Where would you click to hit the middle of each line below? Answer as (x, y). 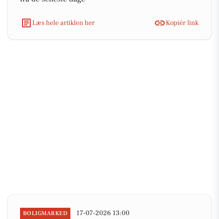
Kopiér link (182, 23)
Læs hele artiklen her (64, 23)
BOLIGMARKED (45, 213)
